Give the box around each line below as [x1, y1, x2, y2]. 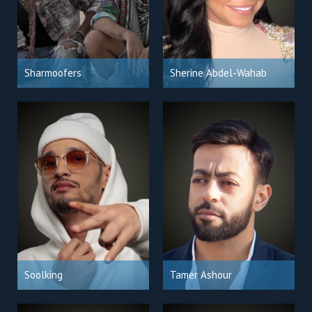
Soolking [24, 268, 63, 281]
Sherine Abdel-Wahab [170, 66, 267, 79]
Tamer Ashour [170, 268, 232, 281]
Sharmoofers [24, 66, 81, 79]
